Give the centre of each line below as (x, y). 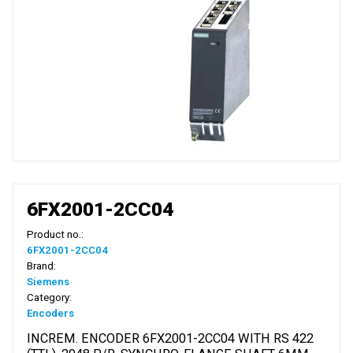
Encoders (51, 314)
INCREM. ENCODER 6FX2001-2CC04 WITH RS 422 (171, 339)
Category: (50, 298)
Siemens (48, 282)
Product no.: (56, 235)
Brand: (42, 266)
